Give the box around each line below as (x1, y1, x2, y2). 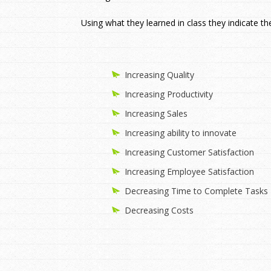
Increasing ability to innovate (125, 127, 237, 139)
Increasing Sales (125, 108, 188, 120)
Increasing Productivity (125, 88, 213, 100)
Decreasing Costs (125, 204, 194, 217)
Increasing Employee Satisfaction (125, 166, 254, 178)
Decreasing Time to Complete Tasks (125, 185, 268, 197)
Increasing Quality (125, 69, 194, 81)
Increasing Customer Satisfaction (125, 146, 254, 158)
